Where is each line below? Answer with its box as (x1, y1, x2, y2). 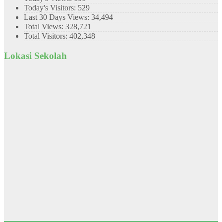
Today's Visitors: (24, 3, 78, 12)
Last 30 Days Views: (24, 12, 91, 21)
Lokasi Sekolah (4, 50, 67, 61)
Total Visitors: (24, 31, 69, 40)
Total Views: (24, 22, 65, 31)
